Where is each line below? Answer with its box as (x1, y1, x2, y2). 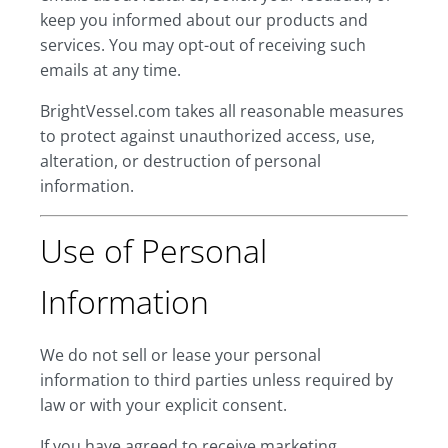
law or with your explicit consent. (40, 394, 287, 416)
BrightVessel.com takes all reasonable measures (40, 100, 404, 122)
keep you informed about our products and (40, 9, 368, 31)
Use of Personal (40, 229, 267, 272)
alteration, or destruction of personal (40, 150, 321, 172)
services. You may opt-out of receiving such (40, 34, 366, 56)
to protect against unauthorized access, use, (40, 125, 375, 147)
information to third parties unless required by (40, 369, 393, 391)
